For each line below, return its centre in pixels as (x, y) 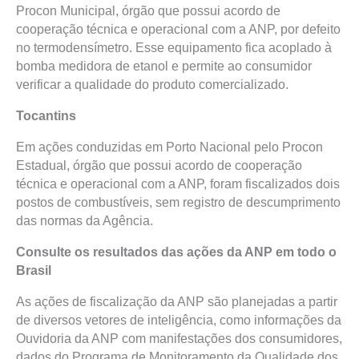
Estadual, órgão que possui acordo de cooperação (159, 165)
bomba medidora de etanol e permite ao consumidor (164, 66)
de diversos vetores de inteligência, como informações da (179, 320)
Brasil (34, 270)
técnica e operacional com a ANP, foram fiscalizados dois (178, 184)
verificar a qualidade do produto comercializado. (152, 85)
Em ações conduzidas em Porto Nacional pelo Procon (169, 147)
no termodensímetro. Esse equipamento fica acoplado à (174, 48)
